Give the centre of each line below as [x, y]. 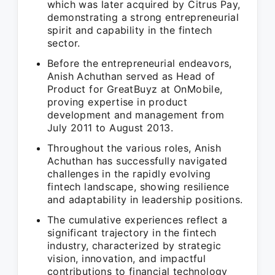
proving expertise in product [118, 102]
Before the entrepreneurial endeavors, [140, 63]
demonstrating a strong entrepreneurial [143, 17]
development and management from [136, 115]
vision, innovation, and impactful [127, 258]
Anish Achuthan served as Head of [131, 76]
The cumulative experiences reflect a [137, 220]
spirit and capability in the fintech [130, 30]
